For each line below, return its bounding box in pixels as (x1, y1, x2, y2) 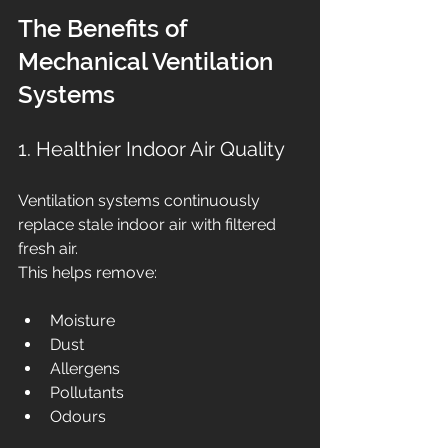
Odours (50, 407, 106, 427)
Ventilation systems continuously (18, 191, 264, 211)
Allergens (50, 359, 120, 379)
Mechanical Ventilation (18, 47, 279, 77)
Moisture (50, 311, 115, 331)
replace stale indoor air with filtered (18, 215, 280, 235)
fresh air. (18, 239, 78, 259)
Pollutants (50, 383, 124, 403)
